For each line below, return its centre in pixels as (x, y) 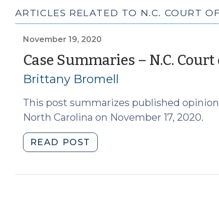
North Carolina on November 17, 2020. (113, 117)
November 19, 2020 (62, 39)
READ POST (60, 142)
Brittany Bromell (71, 79)
